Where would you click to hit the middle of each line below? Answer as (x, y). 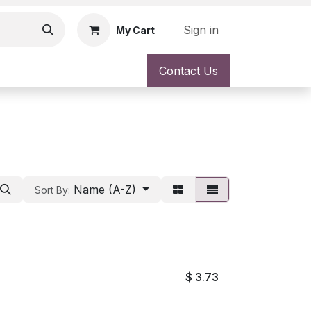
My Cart (135, 30)
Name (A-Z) (105, 190)
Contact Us (188, 71)
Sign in (201, 30)
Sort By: (53, 190)
